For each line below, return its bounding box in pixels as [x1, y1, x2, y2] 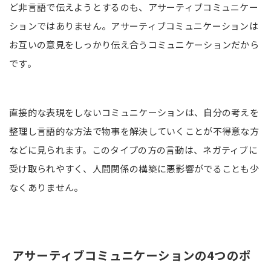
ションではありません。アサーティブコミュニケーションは [9, 19, 259, 32]
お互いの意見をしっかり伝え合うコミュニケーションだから [9, 38, 260, 51]
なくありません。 [9, 180, 83, 194]
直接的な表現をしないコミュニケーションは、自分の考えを [9, 105, 260, 119]
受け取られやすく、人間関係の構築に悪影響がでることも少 [9, 162, 260, 175]
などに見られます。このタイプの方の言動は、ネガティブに [9, 143, 258, 156]
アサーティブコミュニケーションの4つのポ [12, 246, 251, 264]
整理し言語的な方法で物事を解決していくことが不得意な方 [9, 124, 260, 137]
